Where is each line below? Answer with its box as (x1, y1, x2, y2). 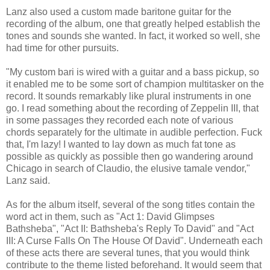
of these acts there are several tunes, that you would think (6, 247, 250, 258)
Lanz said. (6, 175, 50, 186)
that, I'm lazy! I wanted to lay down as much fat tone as (6, 139, 236, 149)
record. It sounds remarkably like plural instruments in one (6, 90, 251, 101)
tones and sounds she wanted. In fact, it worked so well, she (6, 30, 260, 41)
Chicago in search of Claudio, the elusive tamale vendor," (6, 163, 250, 174)
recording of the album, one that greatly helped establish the (6, 18, 260, 29)
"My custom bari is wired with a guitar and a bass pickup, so (6, 66, 259, 77)
